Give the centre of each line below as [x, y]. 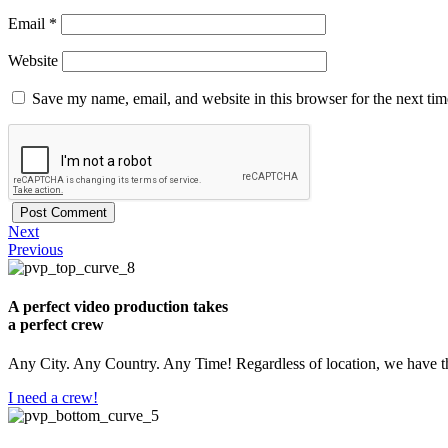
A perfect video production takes [118, 306]
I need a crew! [53, 398]
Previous [35, 249]
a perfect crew [56, 324]
